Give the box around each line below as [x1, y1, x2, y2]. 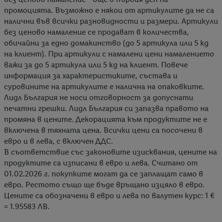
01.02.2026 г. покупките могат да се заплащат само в [4, 169, 203, 179]
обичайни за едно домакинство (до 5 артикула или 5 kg [4, 38, 209, 48]
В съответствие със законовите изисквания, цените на [4, 147, 217, 157]
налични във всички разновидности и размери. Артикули [4, 16, 218, 26]
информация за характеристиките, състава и [4, 71, 177, 81]
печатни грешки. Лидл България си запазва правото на [4, 104, 209, 113]
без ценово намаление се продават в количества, [4, 27, 189, 37]
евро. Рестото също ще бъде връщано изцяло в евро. [4, 180, 205, 190]
